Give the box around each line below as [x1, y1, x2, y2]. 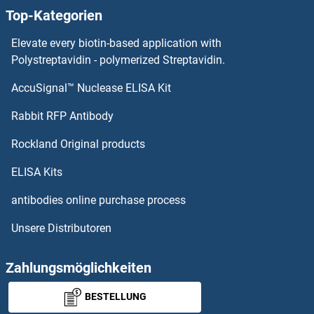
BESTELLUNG [85, 291, 147, 303]
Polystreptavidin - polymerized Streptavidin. [11, 53, 225, 67]
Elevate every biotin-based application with [11, 36, 221, 50]
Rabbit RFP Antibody [11, 109, 114, 123]
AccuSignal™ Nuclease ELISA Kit [11, 81, 171, 95]
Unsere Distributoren [11, 221, 111, 235]
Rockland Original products [11, 137, 145, 151]
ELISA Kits [11, 165, 62, 179]
